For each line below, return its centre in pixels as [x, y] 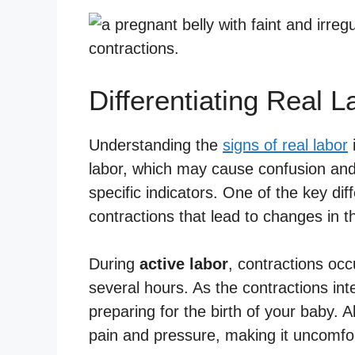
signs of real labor [285, 145]
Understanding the [156, 145]
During [114, 263]
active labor [184, 263]
